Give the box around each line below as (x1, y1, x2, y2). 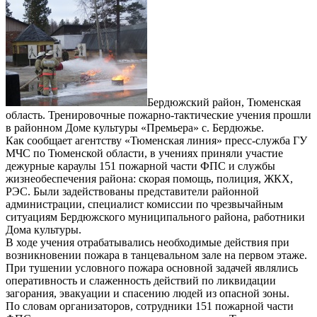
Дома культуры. (6, 224, 81, 236)
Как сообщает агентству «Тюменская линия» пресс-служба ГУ (6, 134, 307, 147)
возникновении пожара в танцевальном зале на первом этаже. (6, 249, 307, 262)
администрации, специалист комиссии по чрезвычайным (6, 198, 283, 211)
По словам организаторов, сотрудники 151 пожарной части (6, 300, 294, 313)
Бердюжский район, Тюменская (147, 96, 301, 109)
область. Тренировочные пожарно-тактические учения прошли (6, 109, 311, 122)
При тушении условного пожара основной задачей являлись (6, 262, 298, 275)
